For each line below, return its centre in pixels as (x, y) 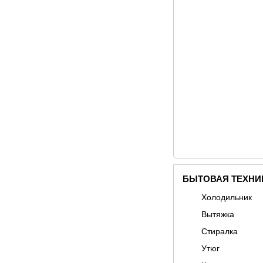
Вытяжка (218, 214)
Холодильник (226, 197)
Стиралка (219, 231)
